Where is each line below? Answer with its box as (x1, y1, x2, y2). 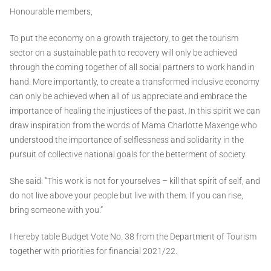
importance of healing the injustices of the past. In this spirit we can (10, 106, 260, 116)
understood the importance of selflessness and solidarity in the (10, 135, 244, 145)
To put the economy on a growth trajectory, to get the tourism (10, 33, 238, 44)
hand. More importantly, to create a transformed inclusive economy (10, 77, 260, 87)
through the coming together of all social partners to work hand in (10, 62, 255, 73)
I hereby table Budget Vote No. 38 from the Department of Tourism (10, 232, 256, 242)
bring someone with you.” (10, 205, 103, 215)
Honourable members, (10, 7, 93, 17)
